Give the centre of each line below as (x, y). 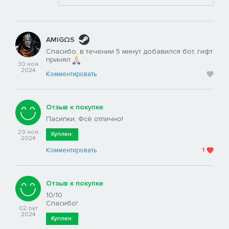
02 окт (28, 208)
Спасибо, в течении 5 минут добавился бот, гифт (129, 52)
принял (59, 60)
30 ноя (28, 64)
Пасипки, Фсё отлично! (85, 119)
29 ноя (28, 132)
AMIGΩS (60, 39)
